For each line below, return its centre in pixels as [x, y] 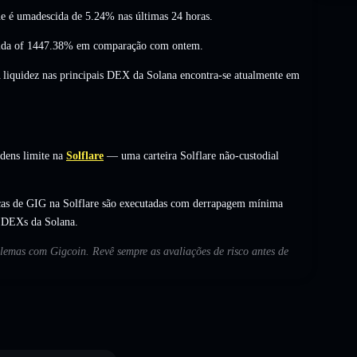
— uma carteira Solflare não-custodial [191, 155]
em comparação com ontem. [138, 45]
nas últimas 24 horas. [164, 16]
